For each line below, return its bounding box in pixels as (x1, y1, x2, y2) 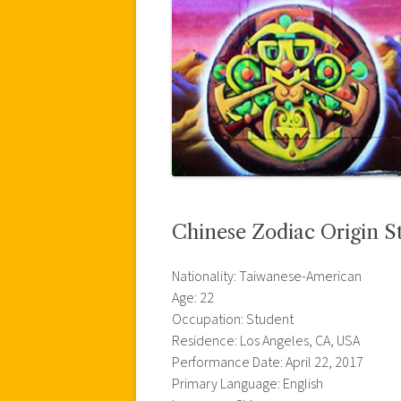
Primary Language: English (172, 373, 323, 394)
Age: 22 (172, 287, 214, 308)
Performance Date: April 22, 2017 (172, 352, 363, 372)
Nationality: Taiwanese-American (172, 266, 362, 286)
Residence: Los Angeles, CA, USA (172, 330, 360, 351)
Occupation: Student (172, 309, 294, 329)
